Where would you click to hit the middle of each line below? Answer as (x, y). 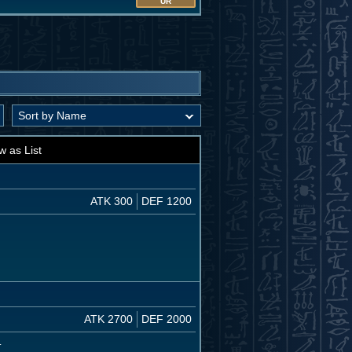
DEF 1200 (167, 201)
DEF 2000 (167, 319)
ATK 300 (112, 201)
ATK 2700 (108, 319)
